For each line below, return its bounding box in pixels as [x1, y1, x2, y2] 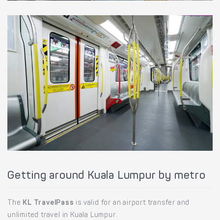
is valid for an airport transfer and [74, 199, 190, 207]
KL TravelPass [23, 199, 74, 207]
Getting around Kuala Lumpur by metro [7, 170, 206, 182]
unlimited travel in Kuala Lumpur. [7, 212, 118, 219]
